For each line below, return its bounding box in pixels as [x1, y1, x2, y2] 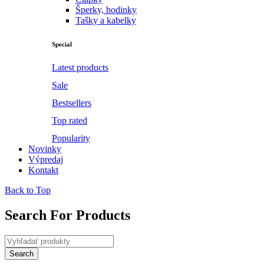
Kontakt [28, 164, 58, 175]
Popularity [52, 133, 90, 143]
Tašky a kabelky [75, 15, 136, 26]
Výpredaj [28, 154, 63, 164]
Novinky [28, 143, 61, 154]
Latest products [52, 62, 108, 72]
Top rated [52, 115, 87, 126]
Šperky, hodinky [75, 5, 137, 15]
